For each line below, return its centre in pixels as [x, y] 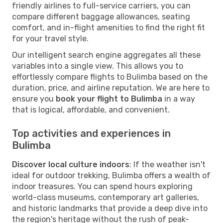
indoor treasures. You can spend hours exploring [102, 186]
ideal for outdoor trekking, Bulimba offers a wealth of [111, 175]
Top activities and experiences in [91, 133]
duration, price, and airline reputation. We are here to [111, 88]
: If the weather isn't [167, 164]
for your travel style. [50, 38]
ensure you [34, 99]
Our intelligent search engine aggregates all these [106, 55]
